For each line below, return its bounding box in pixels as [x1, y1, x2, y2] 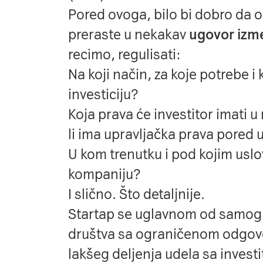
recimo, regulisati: [68, 46, 180, 63]
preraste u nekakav [68, 26, 189, 43]
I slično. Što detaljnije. [68, 186, 205, 203]
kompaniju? [68, 166, 140, 183]
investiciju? [68, 86, 138, 103]
